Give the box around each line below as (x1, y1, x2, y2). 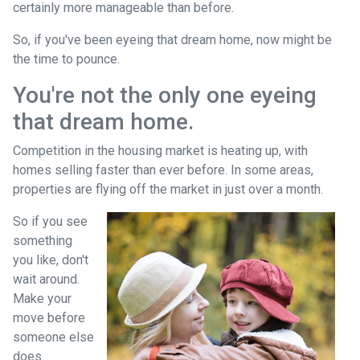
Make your (13, 290, 72, 306)
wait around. (13, 271, 80, 287)
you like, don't (13, 252, 88, 268)
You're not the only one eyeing (13, 81, 317, 108)
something (13, 232, 72, 248)
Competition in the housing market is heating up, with (13, 142, 308, 158)
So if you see (13, 213, 88, 229)
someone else (13, 329, 94, 345)
